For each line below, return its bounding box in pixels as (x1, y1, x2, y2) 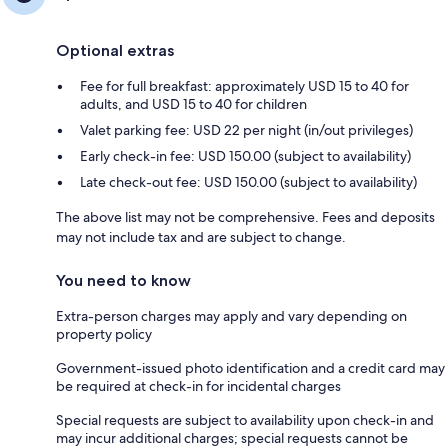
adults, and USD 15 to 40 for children (80, 94, 307, 113)
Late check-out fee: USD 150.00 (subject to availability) (80, 172, 417, 191)
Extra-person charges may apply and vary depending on (56, 306, 407, 325)
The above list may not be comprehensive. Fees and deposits (56, 207, 435, 226)
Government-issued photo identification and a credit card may (56, 358, 445, 377)
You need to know (56, 270, 191, 290)
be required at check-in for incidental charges (56, 376, 341, 395)
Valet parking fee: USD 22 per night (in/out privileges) (80, 120, 413, 139)
